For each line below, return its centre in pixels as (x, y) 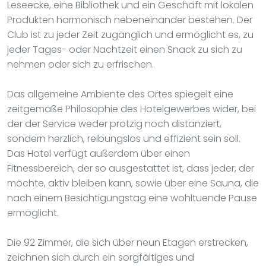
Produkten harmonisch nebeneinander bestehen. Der (130, 20)
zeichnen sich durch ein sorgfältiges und (101, 257)
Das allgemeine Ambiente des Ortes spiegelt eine (120, 94)
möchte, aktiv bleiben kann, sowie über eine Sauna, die (133, 183)
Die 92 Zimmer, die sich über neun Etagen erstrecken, (128, 242)
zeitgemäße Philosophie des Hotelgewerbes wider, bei (132, 109)
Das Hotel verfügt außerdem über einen (99, 153)
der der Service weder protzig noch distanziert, (114, 123)
